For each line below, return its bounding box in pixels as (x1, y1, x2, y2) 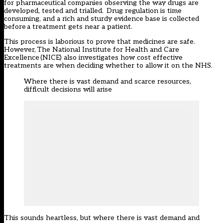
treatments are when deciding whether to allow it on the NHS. (4, 61, 213, 70)
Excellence (4, 53, 39, 62)
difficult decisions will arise (24, 85, 112, 94)
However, (4, 45, 37, 54)
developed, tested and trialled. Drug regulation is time (4, 6, 182, 15)
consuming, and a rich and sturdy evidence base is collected (4, 14, 199, 23)
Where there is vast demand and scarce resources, (24, 77, 191, 86)
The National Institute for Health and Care (37, 45, 179, 54)
